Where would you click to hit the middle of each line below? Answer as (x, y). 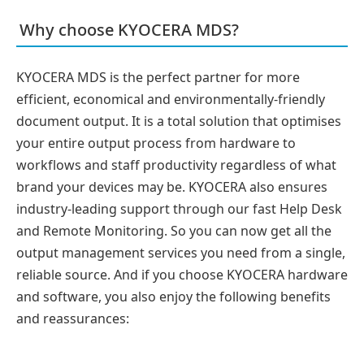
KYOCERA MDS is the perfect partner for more (158, 77)
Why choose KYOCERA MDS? (129, 30)
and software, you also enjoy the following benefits (173, 297)
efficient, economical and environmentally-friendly (171, 99)
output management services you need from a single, (181, 253)
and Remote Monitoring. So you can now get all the (174, 231)
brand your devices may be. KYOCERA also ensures (172, 187)
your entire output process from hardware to (156, 143)
